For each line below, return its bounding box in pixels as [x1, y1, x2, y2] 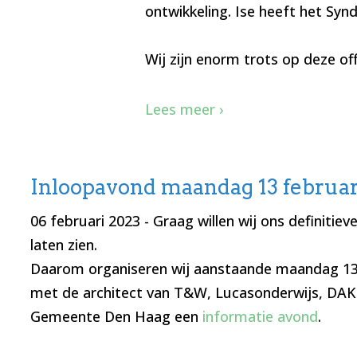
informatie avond [202, 307, 318, 327]
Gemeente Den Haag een [29, 307, 202, 327]
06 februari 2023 [29, 211, 140, 231]
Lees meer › [144, 100, 224, 120]
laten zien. [29, 235, 97, 255]
